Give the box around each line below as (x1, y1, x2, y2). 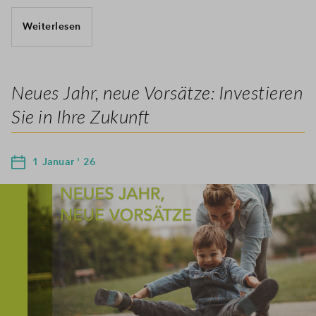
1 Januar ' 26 (32, 154, 97, 168)
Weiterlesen (23, 20, 81, 32)
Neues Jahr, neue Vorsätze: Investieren (11, 80, 303, 104)
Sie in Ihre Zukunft (11, 104, 150, 128)
